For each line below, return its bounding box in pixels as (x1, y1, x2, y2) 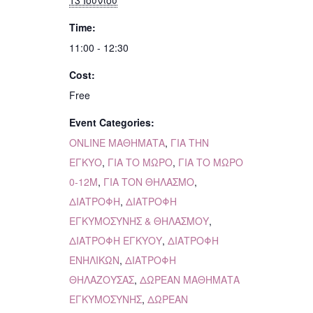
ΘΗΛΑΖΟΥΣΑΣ (69, 272, 134, 287)
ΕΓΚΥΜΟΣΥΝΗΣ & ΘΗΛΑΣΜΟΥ (69, 214, 209, 228)
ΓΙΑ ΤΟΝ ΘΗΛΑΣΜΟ (103, 175, 194, 189)
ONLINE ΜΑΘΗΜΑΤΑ (69, 136, 165, 150)
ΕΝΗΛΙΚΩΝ (69, 253, 119, 268)
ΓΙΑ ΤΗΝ (170, 136, 209, 150)
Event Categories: (69, 115, 154, 130)
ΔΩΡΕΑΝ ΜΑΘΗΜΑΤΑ (140, 272, 240, 287)
